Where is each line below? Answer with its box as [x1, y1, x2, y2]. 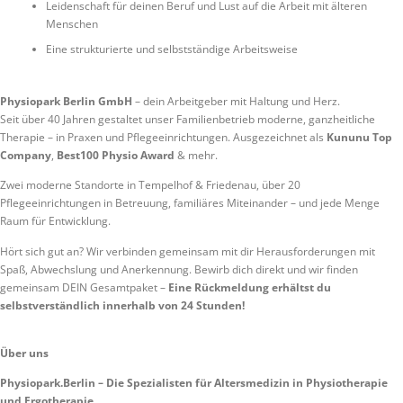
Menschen [45, 15, 98, 31]
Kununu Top [327, 130, 392, 146]
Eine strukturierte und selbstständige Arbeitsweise [45, 40, 298, 57]
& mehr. [175, 148, 218, 164]
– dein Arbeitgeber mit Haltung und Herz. [132, 94, 340, 110]
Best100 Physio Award [57, 148, 175, 164]
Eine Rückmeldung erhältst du [168, 279, 331, 295]
